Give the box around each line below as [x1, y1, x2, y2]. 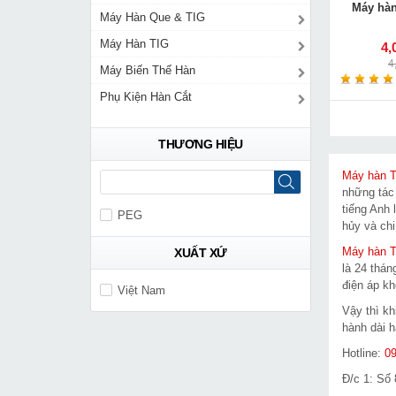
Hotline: [342, 346, 385, 360]
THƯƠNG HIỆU [158, 137, 243, 151]
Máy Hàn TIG [100, 37, 169, 50]
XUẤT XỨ [174, 246, 227, 260]
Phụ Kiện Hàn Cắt [100, 90, 192, 103]
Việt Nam [118, 284, 165, 297]
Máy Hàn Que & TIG [100, 11, 205, 24]
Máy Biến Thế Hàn [100, 64, 195, 77]
